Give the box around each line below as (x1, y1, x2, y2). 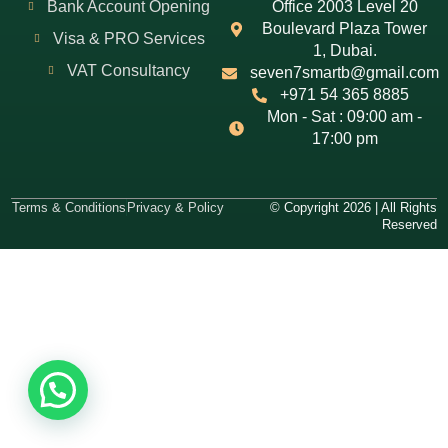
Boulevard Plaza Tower (262, 20, 428, 37)
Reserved (381, 217, 437, 232)
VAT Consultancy (67, 62, 191, 79)
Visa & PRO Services (52, 30, 205, 47)
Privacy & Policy (126, 200, 224, 215)
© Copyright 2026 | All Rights (269, 200, 437, 215)
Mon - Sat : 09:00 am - (267, 108, 423, 125)
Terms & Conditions (11, 200, 126, 215)
